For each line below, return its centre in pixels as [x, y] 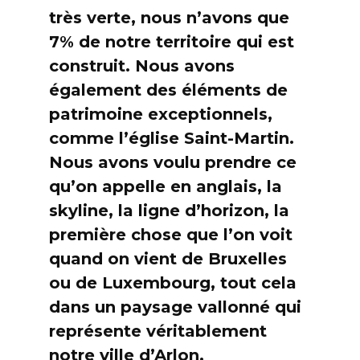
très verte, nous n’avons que [169, 18]
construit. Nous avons [141, 66]
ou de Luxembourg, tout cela [172, 283]
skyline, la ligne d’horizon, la [169, 211]
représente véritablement [157, 331]
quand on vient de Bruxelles [168, 259]
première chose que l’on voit [170, 235]
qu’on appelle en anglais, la [165, 187]
